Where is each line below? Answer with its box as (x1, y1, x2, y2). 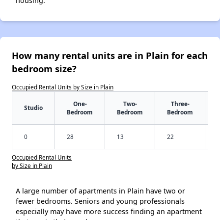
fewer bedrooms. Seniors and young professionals (16, 196, 185, 206)
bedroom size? (12, 62, 77, 75)
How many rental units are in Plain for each (12, 49, 208, 62)
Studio (24, 104, 43, 112)
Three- (170, 100, 190, 108)
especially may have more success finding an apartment (16, 207, 202, 217)
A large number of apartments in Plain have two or (16, 186, 185, 196)
